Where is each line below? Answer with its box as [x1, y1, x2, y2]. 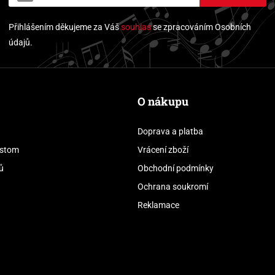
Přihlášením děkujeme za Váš [9, 22, 121, 33]
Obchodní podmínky [137, 163, 214, 174]
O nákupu [137, 94, 188, 109]
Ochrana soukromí [137, 182, 208, 192]
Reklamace [137, 200, 179, 211]
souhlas [121, 22, 151, 33]
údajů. [9, 37, 33, 48]
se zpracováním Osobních [151, 22, 251, 33]
